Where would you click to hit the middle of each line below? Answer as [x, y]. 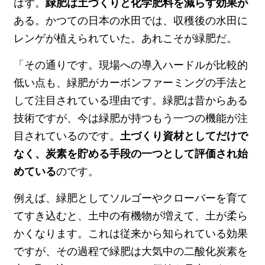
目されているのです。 [67, 135]
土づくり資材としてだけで [184, 135]
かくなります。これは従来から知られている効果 [131, 233]
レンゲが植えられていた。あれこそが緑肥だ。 [126, 38]
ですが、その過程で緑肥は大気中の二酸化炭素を [131, 251]
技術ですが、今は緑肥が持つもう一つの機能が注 [131, 118]
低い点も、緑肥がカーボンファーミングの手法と [131, 82]
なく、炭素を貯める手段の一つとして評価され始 [131, 153]
